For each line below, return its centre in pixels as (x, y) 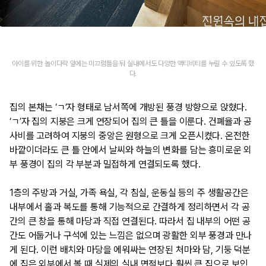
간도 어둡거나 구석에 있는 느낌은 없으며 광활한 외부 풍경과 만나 (131, 235)
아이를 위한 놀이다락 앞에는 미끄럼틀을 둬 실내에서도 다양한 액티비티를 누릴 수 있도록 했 (133, 63)
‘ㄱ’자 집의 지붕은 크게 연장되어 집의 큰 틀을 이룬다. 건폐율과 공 (131, 121)
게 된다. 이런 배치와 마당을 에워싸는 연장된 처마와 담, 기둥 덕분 (130, 249)
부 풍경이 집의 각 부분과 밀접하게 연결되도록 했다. (105, 164)
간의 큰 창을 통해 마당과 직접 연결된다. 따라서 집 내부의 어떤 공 (130, 221)
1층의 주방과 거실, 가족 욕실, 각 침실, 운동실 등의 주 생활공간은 (129, 192)
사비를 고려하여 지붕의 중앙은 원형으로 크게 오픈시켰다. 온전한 (130, 135)
